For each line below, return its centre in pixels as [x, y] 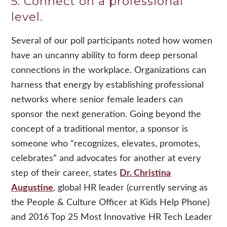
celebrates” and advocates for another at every [106, 158]
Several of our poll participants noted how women [112, 41]
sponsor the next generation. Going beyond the [106, 114]
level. [29, 16]
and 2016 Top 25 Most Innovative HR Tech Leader [112, 217]
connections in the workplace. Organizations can [109, 70]
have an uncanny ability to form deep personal [104, 55]
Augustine [32, 188]
